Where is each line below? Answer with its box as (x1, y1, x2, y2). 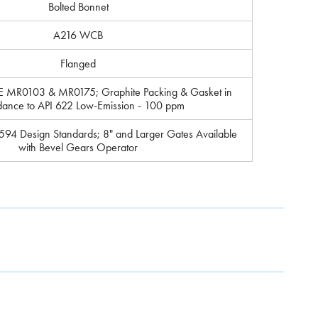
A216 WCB (53, 28, 103, 42)
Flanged (60, 57, 96, 70)
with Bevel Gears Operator (18, 141, 138, 154)
